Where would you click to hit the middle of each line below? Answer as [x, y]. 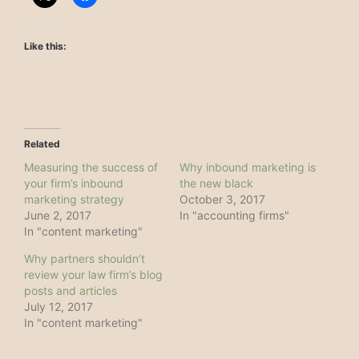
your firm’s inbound [74, 183]
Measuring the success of [91, 167]
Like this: [45, 46]
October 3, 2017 [222, 199]
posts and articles [71, 290]
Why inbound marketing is [248, 167]
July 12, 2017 [58, 306]
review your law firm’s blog [93, 274]
